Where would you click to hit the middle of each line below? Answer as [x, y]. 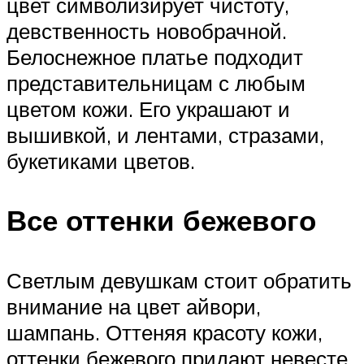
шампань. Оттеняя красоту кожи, [165, 332]
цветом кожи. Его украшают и [148, 109]
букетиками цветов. [101, 161]
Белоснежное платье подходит [155, 57]
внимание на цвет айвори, [134, 306]
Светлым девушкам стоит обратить [179, 280]
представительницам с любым [156, 83]
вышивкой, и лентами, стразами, [165, 135]
